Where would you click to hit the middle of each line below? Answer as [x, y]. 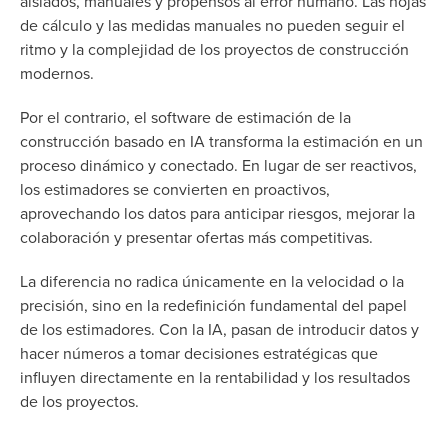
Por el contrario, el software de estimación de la [185, 117]
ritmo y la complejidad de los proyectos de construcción [214, 49]
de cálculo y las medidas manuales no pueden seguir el [212, 25]
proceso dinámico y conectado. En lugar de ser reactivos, [218, 165]
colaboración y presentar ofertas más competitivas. [196, 237]
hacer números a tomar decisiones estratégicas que [199, 353]
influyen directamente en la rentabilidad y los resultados [215, 377]
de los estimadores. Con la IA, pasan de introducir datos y [219, 329]
